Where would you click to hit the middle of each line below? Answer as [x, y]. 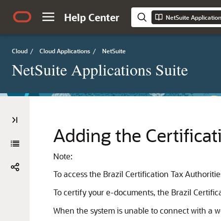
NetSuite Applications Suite [100, 69]
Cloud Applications [65, 51]
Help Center [92, 17]
